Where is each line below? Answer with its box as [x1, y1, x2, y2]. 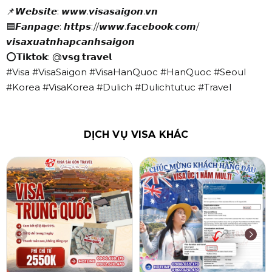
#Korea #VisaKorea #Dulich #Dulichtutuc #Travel [6, 81, 231, 93]
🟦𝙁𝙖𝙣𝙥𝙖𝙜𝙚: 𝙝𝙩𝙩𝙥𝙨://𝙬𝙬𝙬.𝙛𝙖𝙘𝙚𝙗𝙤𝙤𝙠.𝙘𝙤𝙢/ [6, 21, 199, 33]
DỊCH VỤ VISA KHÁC [83, 129, 189, 141]
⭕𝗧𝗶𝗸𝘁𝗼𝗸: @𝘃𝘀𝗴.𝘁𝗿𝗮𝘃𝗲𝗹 [6, 51, 112, 63]
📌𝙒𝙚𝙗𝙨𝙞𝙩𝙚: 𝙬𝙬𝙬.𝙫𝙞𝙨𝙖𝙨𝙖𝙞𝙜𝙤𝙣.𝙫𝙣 [6, 5, 158, 18]
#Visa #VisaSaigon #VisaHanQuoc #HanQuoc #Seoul [6, 66, 246, 78]
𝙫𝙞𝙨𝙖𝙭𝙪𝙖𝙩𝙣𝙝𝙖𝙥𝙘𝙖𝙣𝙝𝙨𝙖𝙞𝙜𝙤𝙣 [6, 36, 135, 48]
